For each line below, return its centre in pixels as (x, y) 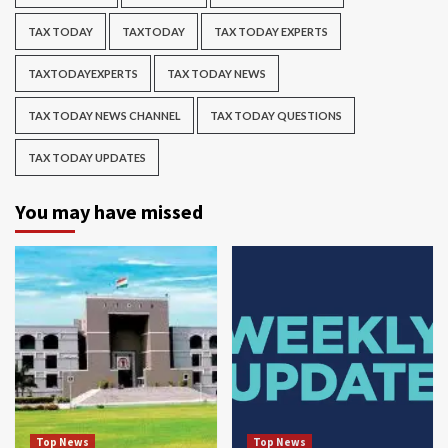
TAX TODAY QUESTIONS (276, 115)
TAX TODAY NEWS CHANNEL (104, 115)
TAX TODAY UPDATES (87, 157)
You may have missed (109, 211)
